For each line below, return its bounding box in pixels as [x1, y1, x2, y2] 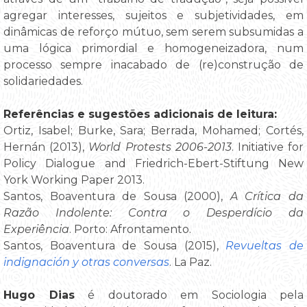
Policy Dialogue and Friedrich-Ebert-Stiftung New [3, 156, 304, 170]
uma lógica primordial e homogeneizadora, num [3, 41, 304, 55]
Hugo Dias [3, 288, 75, 302]
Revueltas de [225, 238, 304, 252]
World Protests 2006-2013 [88, 140, 232, 153]
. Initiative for [231, 140, 304, 153]
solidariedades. [3, 74, 83, 88]
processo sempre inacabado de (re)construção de [3, 58, 304, 71]
